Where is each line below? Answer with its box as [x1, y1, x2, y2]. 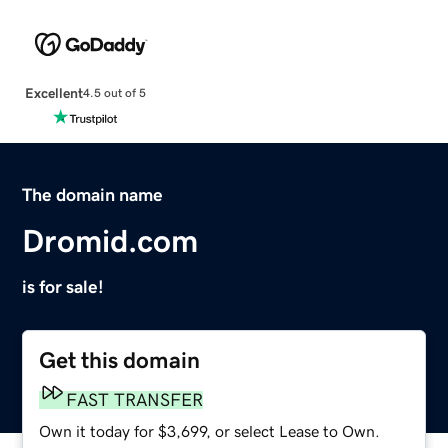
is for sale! [22, 277, 105, 296]
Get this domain [39, 348, 201, 372]
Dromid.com [22, 224, 199, 257]
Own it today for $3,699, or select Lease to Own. [39, 422, 381, 439]
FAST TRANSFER [66, 390, 204, 409]
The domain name [22, 185, 164, 204]
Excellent [24, 85, 83, 100]
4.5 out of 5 [82, 87, 146, 100]
